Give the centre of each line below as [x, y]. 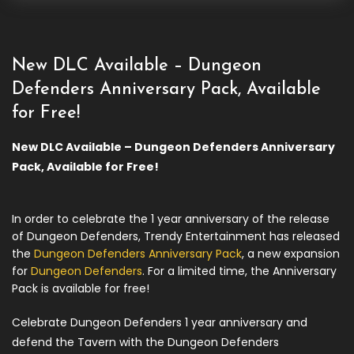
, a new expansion [291, 254]
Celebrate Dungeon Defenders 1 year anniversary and [160, 322]
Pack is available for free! [81, 288]
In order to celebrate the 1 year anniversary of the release [171, 219]
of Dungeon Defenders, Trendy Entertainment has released [176, 236]
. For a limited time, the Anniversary [239, 271]
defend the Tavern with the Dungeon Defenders [145, 342]
